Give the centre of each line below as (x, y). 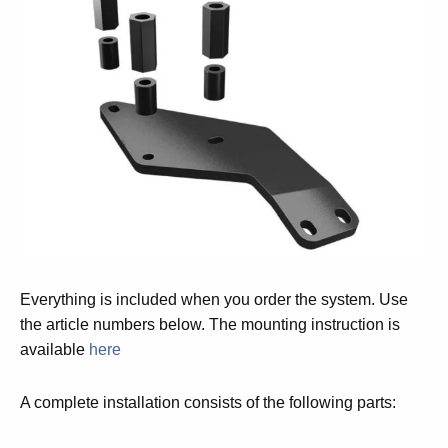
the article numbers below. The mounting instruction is (210, 325)
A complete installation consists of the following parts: (208, 403)
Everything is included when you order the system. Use (214, 300)
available (54, 350)
